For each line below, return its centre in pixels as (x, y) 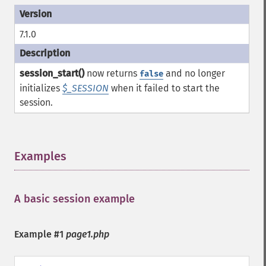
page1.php (88, 234)
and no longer (194, 73)
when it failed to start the (164, 88)
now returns (112, 73)
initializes (41, 88)
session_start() (52, 73)
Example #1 (40, 234)
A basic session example (75, 199)
